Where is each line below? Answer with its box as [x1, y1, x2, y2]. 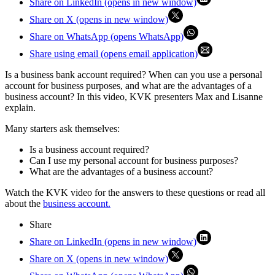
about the [5, 198, 43, 209]
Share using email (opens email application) [29, 48, 198, 60]
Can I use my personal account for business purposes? [29, 155, 238, 166]
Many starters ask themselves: [5, 123, 120, 134]
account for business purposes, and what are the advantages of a [5, 80, 252, 91]
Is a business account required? [29, 144, 149, 155]
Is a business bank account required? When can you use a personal [5, 69, 262, 80]
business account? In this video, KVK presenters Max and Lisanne [5, 91, 263, 103]
